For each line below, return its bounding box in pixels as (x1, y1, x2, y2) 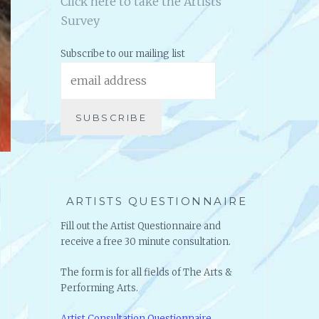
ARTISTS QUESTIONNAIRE (66, 194, 248, 209)
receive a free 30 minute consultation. (61, 236, 231, 249)
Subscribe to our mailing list (61, 48, 185, 61)
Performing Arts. (61, 282, 138, 295)
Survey (61, 14, 100, 28)
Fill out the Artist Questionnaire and (61, 220, 221, 233)
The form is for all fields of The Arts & (61, 266, 232, 279)
